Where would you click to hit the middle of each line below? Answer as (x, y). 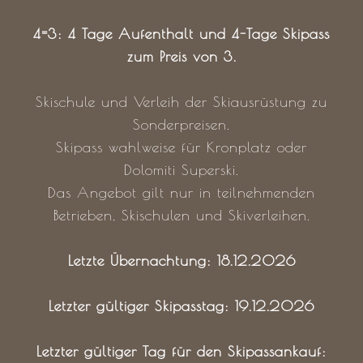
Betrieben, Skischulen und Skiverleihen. (181, 215)
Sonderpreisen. (181, 124)
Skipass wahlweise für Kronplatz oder (181, 147)
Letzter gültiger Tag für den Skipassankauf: (181, 351)
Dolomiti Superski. (181, 170)
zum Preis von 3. (181, 56)
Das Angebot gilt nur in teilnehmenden (181, 192)
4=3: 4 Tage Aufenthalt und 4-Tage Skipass (181, 34)
